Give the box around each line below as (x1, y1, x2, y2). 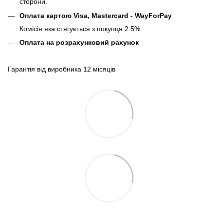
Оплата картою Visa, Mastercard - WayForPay (19, 11, 172, 19)
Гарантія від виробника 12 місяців (8, 65, 115, 73)
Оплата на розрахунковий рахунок (19, 38, 139, 46)
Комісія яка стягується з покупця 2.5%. (19, 24, 142, 33)
